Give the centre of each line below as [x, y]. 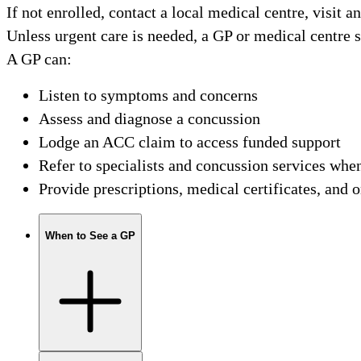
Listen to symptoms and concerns [148, 95]
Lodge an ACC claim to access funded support [190, 141]
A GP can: [39, 58]
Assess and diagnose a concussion [149, 118]
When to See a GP [90, 236]
